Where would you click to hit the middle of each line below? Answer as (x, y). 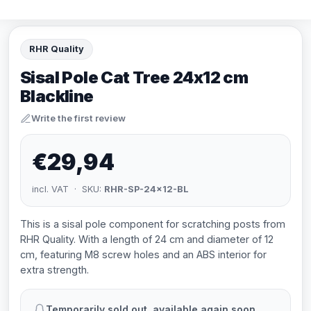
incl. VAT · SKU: (68, 189)
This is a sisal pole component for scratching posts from (153, 224)
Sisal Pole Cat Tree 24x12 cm (134, 77)
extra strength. (54, 270)
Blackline (57, 96)
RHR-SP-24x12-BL (146, 189)
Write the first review (78, 118)
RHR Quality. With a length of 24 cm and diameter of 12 (147, 239)
